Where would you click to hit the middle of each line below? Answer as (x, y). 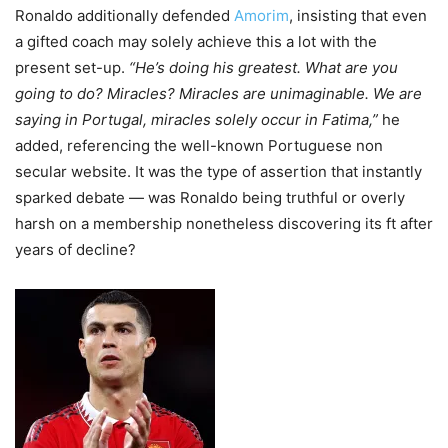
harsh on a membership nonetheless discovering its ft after (224, 224)
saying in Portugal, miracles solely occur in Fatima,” (196, 120)
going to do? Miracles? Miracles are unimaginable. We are (218, 94)
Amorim (261, 16)
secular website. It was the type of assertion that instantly (218, 172)
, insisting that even (358, 16)
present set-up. (72, 68)
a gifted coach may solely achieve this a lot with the (196, 42)
